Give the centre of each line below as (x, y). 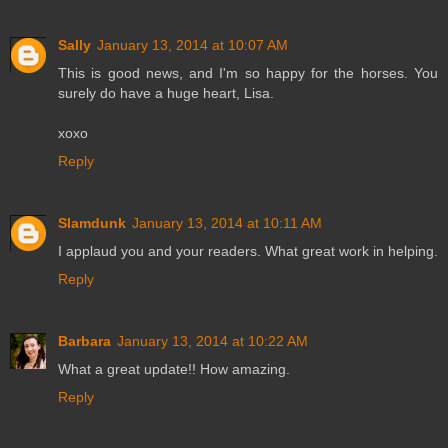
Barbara (84, 340)
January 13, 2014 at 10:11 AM (227, 222)
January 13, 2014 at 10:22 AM (212, 340)
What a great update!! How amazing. (174, 368)
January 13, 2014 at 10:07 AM (192, 44)
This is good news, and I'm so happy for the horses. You (248, 72)
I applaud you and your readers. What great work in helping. (248, 250)
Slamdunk (92, 222)
